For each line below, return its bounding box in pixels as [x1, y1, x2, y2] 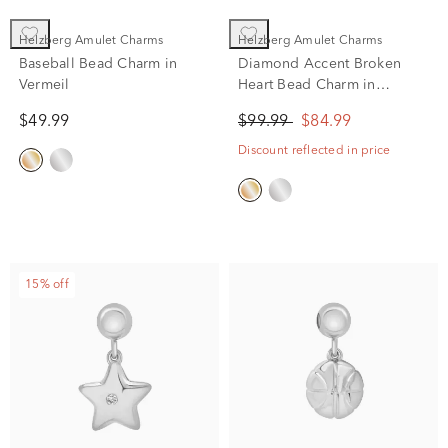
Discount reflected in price [238, 144, 391, 157]
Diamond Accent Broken [238, 56, 402, 71]
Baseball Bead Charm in [19, 56, 178, 71]
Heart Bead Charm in [238, 77, 376, 92]
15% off [25, 278, 69, 291]
